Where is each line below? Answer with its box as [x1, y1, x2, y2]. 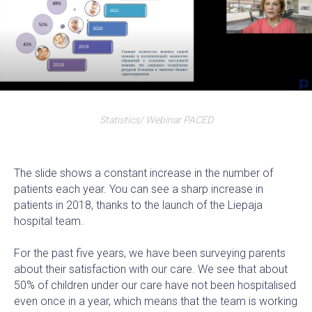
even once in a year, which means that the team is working [14, 295, 297, 309]
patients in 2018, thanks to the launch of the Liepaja [14, 198, 263, 212]
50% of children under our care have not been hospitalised [14, 279, 296, 292]
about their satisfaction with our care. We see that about [14, 263, 288, 276]
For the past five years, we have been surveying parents [14, 247, 286, 260]
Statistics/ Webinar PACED [99, 114, 213, 126]
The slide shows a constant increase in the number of [14, 166, 273, 180]
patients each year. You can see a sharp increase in [14, 182, 263, 196]
